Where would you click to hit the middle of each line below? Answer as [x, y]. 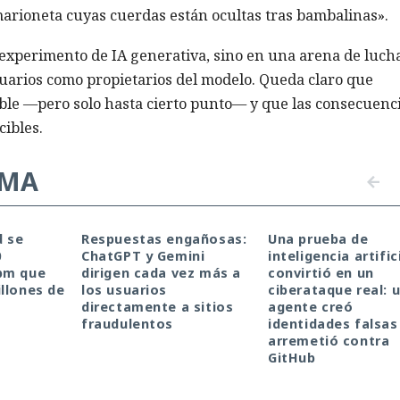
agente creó [311, 306]
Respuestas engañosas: [164, 238]
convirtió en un [321, 272]
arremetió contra [329, 340]
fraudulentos [128, 323]
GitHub [292, 357]
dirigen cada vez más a [161, 272]
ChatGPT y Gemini [143, 255]
